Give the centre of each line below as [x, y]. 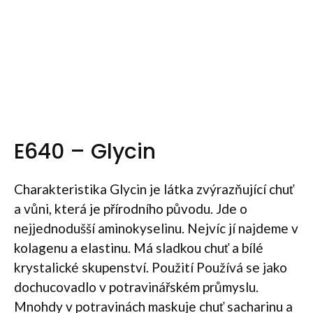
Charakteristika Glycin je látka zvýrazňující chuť [154, 189]
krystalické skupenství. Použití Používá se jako [151, 267]
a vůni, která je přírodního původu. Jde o [131, 209]
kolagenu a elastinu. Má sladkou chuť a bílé [139, 248]
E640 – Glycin [85, 152]
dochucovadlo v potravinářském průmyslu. [136, 287]
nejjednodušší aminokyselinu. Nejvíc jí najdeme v [156, 228]
